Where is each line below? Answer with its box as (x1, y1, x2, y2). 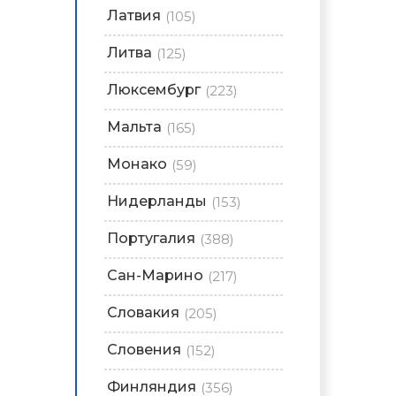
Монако (107, 156, 167, 172)
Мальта (107, 118, 162, 135)
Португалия (107, 230, 195, 247)
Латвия (107, 7, 161, 24)
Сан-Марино (107, 267, 203, 284)
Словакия (107, 304, 179, 321)
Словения (107, 341, 181, 358)
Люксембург (107, 81, 201, 98)
